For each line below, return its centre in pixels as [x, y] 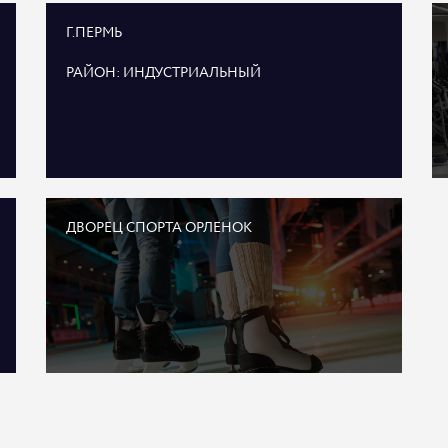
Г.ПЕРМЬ [93, 33]
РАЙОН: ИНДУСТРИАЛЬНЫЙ [163, 73]
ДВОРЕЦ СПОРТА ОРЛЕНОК [158, 228]
